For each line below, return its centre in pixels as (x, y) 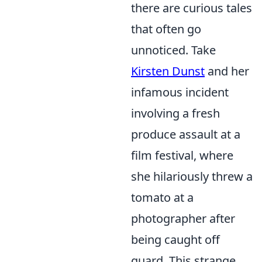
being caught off (175, 239)
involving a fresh (175, 113)
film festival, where (182, 155)
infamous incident (180, 92)
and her (227, 71)
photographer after (183, 218)
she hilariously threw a (192, 176)
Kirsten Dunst (168, 71)
